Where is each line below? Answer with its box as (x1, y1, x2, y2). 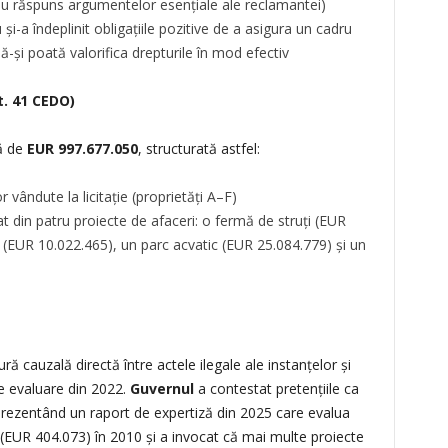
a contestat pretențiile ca (193, 379, 359, 398)
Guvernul (129, 379, 194, 398)
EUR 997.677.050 (26, 139, 138, 158)
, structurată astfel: (137, 139, 260, 158)
